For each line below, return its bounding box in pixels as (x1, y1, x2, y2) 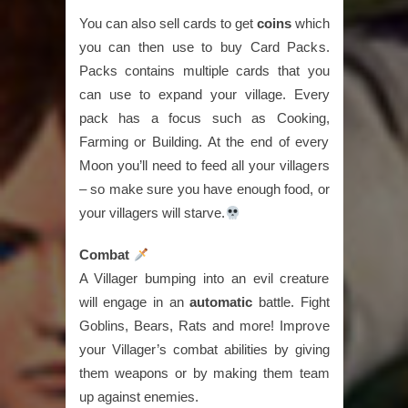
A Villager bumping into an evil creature (78, 270, 330, 286)
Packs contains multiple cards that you (78, 63, 330, 78)
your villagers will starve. (78, 205, 225, 220)
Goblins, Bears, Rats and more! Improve (78, 318, 330, 333)
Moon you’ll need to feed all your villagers (78, 158, 330, 173)
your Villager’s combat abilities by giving (78, 342, 330, 357)
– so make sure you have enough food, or (78, 181, 330, 197)
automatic (189, 294, 253, 310)
